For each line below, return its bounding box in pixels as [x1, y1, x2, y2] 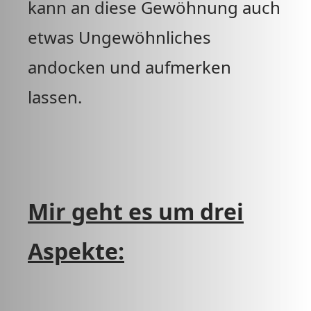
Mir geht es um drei [28, 196, 244, 226]
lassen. [28, 85, 86, 108]
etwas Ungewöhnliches [28, 26, 211, 49]
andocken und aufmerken [28, 56, 231, 78]
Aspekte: [28, 236, 124, 266]
